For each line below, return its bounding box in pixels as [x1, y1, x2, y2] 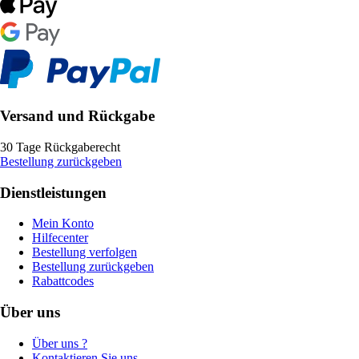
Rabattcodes [32, 274, 94, 288]
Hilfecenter [32, 231, 88, 245]
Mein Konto [32, 216, 94, 231]
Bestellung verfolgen [32, 245, 137, 260]
